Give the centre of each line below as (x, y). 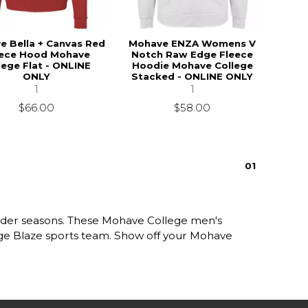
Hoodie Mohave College (192, 65)
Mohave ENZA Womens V (192, 43)
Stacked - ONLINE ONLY (192, 76)
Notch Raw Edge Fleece (192, 54)
